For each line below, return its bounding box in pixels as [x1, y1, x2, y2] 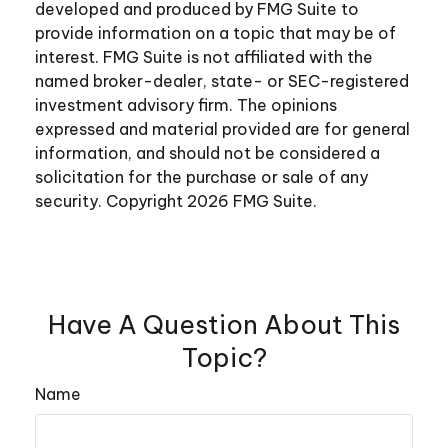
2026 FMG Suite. [187, 190, 317, 211]
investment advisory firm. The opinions [35, 94, 337, 115]
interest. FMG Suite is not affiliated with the [35, 46, 373, 67]
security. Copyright [35, 190, 187, 211]
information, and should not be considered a [35, 142, 380, 163]
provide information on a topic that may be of [35, 22, 396, 43]
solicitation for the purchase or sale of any [35, 166, 368, 187]
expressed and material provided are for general [35, 118, 410, 139]
